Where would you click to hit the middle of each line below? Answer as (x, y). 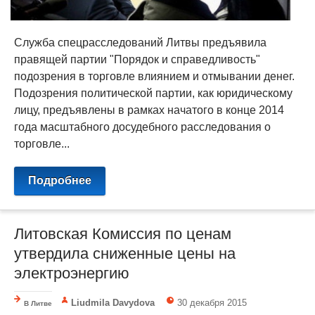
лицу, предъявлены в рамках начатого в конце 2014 (149, 110)
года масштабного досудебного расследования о (142, 127)
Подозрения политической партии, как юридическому (153, 93)
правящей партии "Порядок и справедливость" (137, 59)
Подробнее (60, 180)
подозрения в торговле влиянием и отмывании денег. (154, 76)
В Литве (38, 303)
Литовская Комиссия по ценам (123, 233)
